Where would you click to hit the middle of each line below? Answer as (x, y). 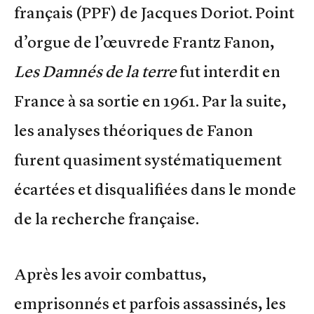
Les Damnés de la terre (97, 71)
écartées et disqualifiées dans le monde (155, 189)
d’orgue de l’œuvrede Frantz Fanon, (144, 42)
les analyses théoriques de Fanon (134, 130)
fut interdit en (230, 71)
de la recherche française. (107, 218)
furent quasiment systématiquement (148, 159)
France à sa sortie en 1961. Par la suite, (150, 101)
